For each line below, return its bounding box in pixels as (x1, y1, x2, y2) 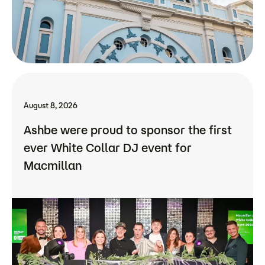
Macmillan (24, 159, 82, 173)
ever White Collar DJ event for (24, 141, 192, 155)
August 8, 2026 (24, 101, 77, 110)
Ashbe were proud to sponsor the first (24, 123, 232, 137)
